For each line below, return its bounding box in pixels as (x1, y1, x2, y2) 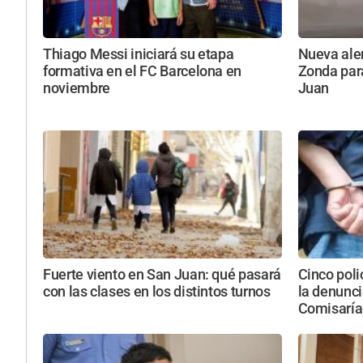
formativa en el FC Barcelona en (43, 63, 242, 80)
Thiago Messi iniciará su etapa (43, 46, 234, 63)
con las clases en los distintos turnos (43, 283, 271, 300)
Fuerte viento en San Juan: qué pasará (43, 266, 281, 283)
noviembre (43, 80, 110, 97)
